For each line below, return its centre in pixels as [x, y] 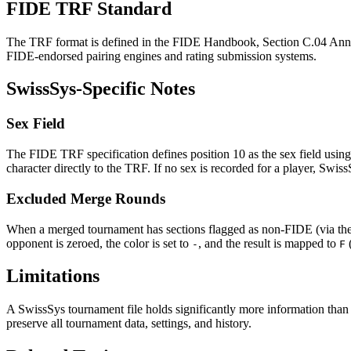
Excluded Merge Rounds [86, 198]
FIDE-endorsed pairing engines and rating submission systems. [161, 56]
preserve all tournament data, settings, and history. [129, 324]
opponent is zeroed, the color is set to [99, 243]
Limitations [53, 276]
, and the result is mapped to [269, 243]
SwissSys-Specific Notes [101, 89]
